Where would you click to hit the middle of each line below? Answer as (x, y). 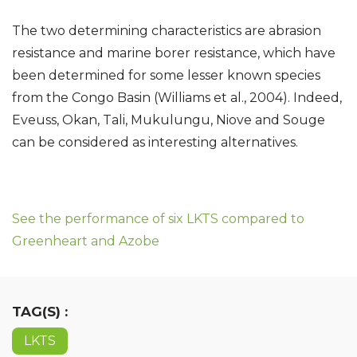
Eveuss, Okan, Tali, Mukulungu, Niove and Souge (169, 120)
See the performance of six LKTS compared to (158, 219)
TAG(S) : (40, 312)
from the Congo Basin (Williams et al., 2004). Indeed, (177, 98)
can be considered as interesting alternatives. (155, 142)
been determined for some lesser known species (166, 75)
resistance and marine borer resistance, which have (174, 53)
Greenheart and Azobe (86, 241)
